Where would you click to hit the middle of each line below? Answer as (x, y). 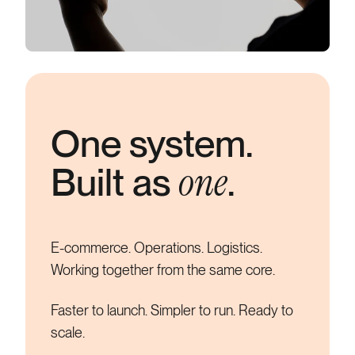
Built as (115, 183)
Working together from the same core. (163, 270)
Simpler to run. (195, 310)
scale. (68, 332)
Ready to (266, 310)
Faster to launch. (101, 310)
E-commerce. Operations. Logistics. (157, 248)
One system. (152, 144)
